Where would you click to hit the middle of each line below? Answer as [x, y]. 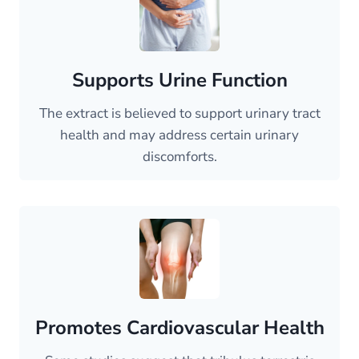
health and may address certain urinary [179, 135]
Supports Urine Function [179, 81]
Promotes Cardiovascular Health [179, 328]
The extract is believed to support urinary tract [179, 114]
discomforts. [179, 157]
